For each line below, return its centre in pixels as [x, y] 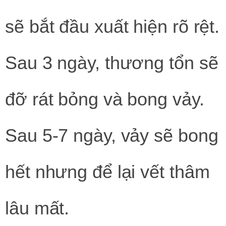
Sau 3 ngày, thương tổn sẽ [112, 63]
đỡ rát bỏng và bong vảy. [105, 99]
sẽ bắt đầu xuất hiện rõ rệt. [112, 26]
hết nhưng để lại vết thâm [107, 172]
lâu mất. [37, 208]
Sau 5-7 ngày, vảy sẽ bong [112, 135]
